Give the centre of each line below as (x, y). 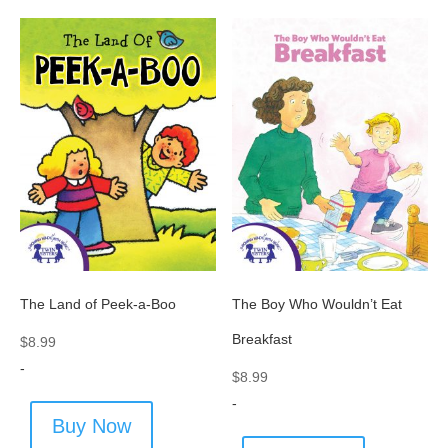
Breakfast (262, 339)
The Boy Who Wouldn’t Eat (317, 304)
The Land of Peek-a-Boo (98, 304)
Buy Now (91, 426)
